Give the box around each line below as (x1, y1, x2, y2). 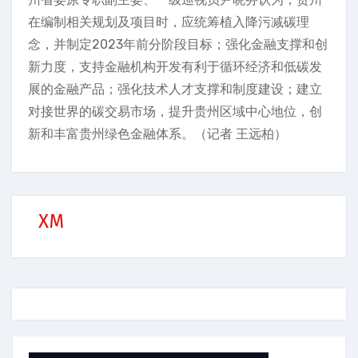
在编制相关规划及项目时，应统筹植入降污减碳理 (28, 14, 309, 30)
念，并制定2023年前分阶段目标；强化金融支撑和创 (28, 37, 328, 52)
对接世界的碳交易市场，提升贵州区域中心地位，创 (28, 104, 322, 119)
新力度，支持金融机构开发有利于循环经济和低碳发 (28, 59, 322, 74)
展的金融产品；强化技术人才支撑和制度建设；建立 (28, 82, 322, 97)
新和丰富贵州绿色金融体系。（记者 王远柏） (28, 126, 287, 141)
